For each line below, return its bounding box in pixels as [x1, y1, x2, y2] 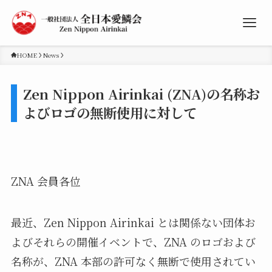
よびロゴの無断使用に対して [22, 103, 197, 123]
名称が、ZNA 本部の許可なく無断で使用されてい [10, 253, 256, 269]
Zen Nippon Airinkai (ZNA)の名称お [22, 84, 260, 104]
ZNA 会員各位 [10, 172, 81, 189]
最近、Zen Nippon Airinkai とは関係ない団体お [10, 214, 256, 230]
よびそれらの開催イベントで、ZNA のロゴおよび [10, 233, 256, 250]
